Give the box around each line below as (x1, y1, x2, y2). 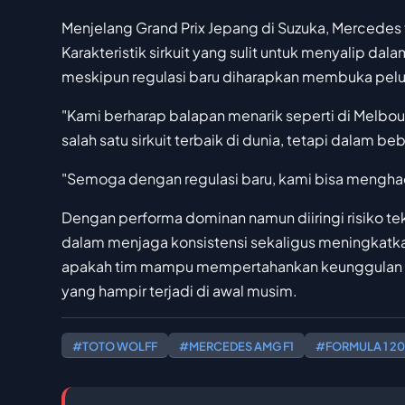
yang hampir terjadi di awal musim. (61, 281, 297, 301)
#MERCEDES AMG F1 (179, 339, 294, 354)
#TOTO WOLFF (72, 339, 157, 354)
